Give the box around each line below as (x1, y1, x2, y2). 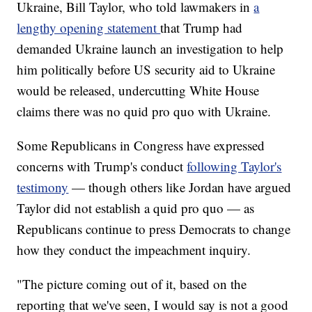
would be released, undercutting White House (17, 81, 260, 100)
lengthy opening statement (17, 19, 161, 37)
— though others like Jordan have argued (72, 178, 292, 196)
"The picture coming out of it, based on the (17, 275, 247, 293)
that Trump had (160, 19, 243, 37)
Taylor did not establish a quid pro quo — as (17, 199, 255, 217)
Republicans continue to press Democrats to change (17, 220, 291, 238)
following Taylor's (187, 157, 282, 175)
